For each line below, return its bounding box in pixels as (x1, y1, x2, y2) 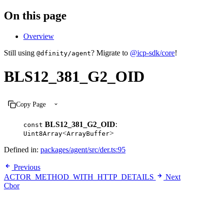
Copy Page (16, 100, 46, 108)
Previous (14, 163, 40, 171)
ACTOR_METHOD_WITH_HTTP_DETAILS (4, 172, 154, 181)
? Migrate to (91, 48, 130, 57)
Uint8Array (23, 129, 62, 137)
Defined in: (4, 145, 40, 154)
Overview (23, 32, 54, 40)
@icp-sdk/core (130, 48, 175, 57)
